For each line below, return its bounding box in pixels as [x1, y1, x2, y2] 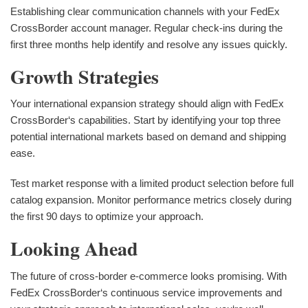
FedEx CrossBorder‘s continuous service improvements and [10, 287, 282, 299]
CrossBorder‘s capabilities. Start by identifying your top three [10, 114, 280, 126]
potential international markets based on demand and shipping [10, 131, 286, 143]
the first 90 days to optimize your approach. [10, 210, 203, 223]
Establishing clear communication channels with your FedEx [10, 5, 280, 17]
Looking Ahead [10, 234, 138, 263]
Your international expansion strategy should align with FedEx [10, 98, 284, 110]
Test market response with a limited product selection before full [10, 177, 294, 190]
